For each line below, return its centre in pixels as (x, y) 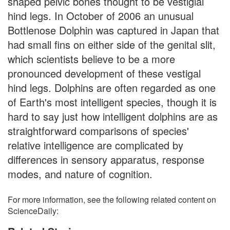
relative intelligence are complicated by (95, 145)
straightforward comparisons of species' (98, 131)
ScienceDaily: (33, 211)
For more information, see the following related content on (112, 199)
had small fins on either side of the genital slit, (112, 44)
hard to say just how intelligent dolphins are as (113, 116)
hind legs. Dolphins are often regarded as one (112, 88)
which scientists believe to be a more (91, 59)
